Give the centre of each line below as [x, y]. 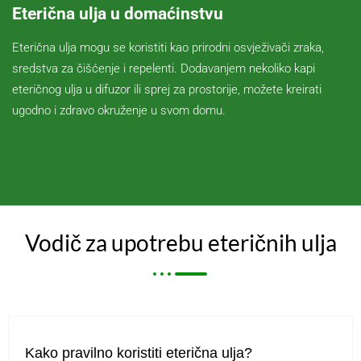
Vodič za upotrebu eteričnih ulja [180, 242]
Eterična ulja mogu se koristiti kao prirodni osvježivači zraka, [168, 47]
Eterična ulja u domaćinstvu [118, 13]
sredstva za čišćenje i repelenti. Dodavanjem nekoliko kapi [164, 68]
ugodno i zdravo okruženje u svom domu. [119, 110]
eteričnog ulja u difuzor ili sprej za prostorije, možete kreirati [167, 89]
